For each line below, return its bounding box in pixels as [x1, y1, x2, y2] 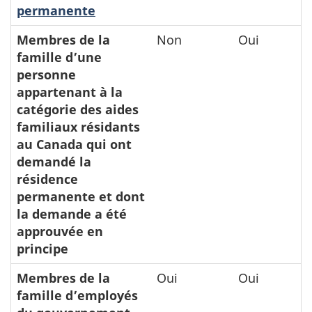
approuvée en [17, 222, 103, 240]
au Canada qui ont [17, 135, 132, 153]
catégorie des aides [17, 100, 139, 118]
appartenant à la [17, 83, 123, 100]
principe [17, 240, 68, 257]
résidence [17, 170, 78, 187]
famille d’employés [17, 286, 138, 304]
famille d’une [17, 48, 102, 65]
